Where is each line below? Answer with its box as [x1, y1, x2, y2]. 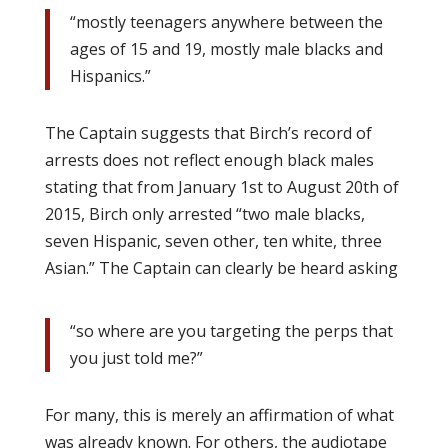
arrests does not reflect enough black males [44, 149, 374, 171]
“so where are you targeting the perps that [69, 320, 393, 342]
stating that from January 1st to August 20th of [44, 176, 399, 198]
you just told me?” [69, 347, 203, 369]
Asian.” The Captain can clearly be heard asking [44, 257, 398, 279]
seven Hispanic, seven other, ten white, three [44, 230, 382, 252]
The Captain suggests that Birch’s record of [44, 122, 372, 144]
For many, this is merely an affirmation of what [44, 404, 394, 426]
